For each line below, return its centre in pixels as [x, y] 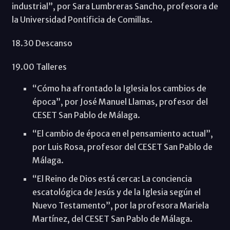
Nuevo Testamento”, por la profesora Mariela [120, 206]
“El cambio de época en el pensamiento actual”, [122, 134]
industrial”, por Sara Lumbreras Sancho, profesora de [115, 6]
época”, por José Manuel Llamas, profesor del [120, 102]
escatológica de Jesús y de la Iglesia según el [116, 192]
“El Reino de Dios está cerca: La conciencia [112, 179]
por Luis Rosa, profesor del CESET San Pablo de [122, 147]
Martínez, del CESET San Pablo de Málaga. [112, 219]
